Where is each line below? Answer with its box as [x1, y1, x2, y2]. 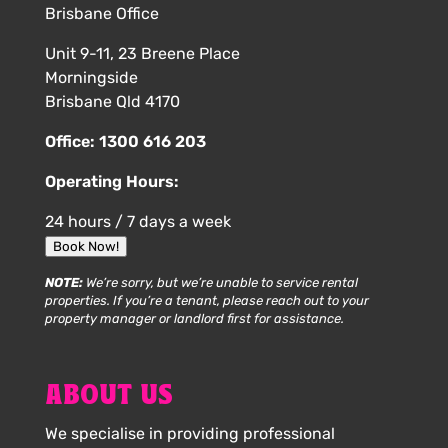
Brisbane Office [44, 3, 159, 23]
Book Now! [52, 238, 119, 254]
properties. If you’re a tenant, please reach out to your [44, 292, 369, 308]
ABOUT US [44, 381, 173, 412]
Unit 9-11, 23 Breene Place [44, 43, 240, 63]
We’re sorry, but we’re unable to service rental [82, 274, 358, 290]
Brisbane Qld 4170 [44, 91, 180, 111]
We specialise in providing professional [44, 424, 335, 443]
